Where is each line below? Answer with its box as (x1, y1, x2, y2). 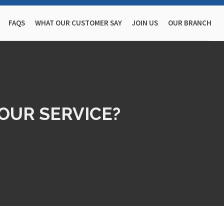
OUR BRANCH (168, 18, 211, 27)
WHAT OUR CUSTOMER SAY (35, 18, 122, 27)
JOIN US (132, 18, 158, 27)
